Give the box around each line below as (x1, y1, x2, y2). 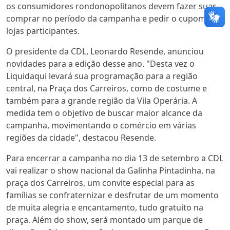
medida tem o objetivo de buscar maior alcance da (6, 107, 202, 119)
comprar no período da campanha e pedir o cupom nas (6, 12, 222, 24)
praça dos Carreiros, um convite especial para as (6, 177, 195, 188)
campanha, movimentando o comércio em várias (6, 119, 196, 131)
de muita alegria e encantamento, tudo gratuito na (6, 201, 203, 213)
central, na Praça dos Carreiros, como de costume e (6, 82, 207, 94)
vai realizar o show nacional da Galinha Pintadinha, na (6, 164, 215, 176)
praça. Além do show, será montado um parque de (6, 214, 203, 225)
